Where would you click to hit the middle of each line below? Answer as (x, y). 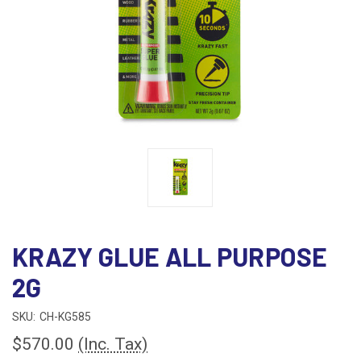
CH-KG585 (65, 316)
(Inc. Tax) (113, 344)
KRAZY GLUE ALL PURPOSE (170, 256)
